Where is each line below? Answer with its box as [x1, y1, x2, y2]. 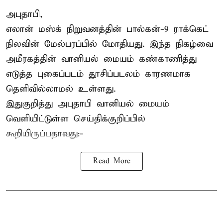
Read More [93, 156, 130, 166]
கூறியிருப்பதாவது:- [6, 127, 84, 139]
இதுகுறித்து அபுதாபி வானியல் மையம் [6, 98, 169, 110]
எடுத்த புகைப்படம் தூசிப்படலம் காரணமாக [6, 68, 191, 80]
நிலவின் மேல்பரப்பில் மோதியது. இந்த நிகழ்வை [6, 38, 213, 50]
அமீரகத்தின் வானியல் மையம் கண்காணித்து [6, 53, 197, 65]
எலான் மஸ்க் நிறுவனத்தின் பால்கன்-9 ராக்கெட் [6, 23, 209, 35]
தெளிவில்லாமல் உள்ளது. [6, 83, 116, 95]
